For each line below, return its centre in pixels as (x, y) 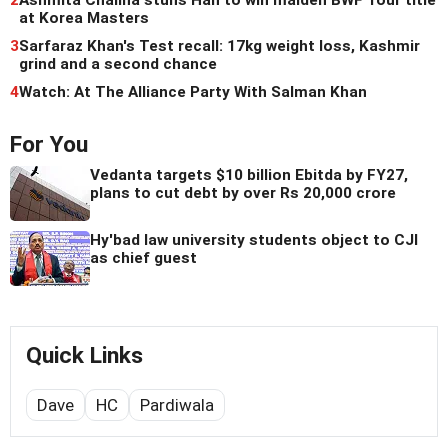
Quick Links (84, 356)
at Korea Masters (84, 18)
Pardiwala (177, 405)
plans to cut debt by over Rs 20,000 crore (243, 193)
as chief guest (143, 258)
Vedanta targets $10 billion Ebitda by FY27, (249, 175)
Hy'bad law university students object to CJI (254, 240)
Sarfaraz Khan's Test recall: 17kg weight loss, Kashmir (219, 46)
